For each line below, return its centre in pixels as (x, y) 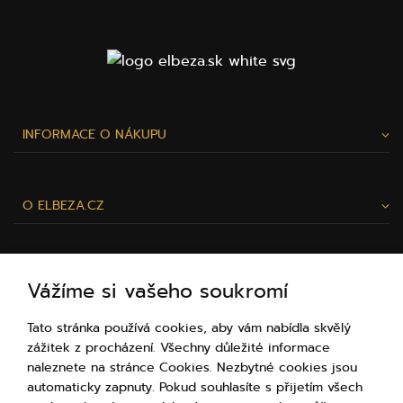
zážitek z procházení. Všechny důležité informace (179, 348)
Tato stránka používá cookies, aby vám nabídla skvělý (189, 328)
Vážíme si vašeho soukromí (157, 291)
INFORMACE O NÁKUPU (94, 134)
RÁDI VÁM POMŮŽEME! (201, 358)
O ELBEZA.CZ (63, 206)
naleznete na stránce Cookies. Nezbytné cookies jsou (192, 367)
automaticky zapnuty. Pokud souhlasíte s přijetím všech (195, 387)
